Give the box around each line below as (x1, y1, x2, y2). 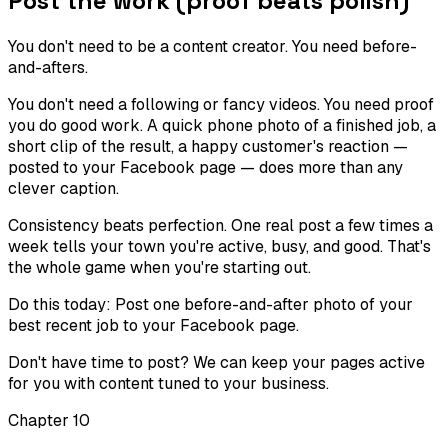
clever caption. (8, 178, 119, 200)
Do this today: (8, 294, 115, 316)
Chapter (8, 410, 73, 432)
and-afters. (8, 57, 88, 79)
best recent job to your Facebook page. (8, 315, 299, 337)
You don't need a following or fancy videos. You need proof (8, 94, 434, 116)
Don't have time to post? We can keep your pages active (8, 352, 425, 374)
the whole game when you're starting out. (8, 257, 311, 279)
